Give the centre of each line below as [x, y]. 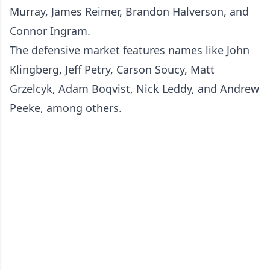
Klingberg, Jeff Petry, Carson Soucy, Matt [112, 69]
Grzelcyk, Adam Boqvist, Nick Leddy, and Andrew [134, 89]
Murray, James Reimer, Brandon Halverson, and [129, 11]
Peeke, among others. [66, 108]
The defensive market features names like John [130, 50]
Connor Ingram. [50, 31]
